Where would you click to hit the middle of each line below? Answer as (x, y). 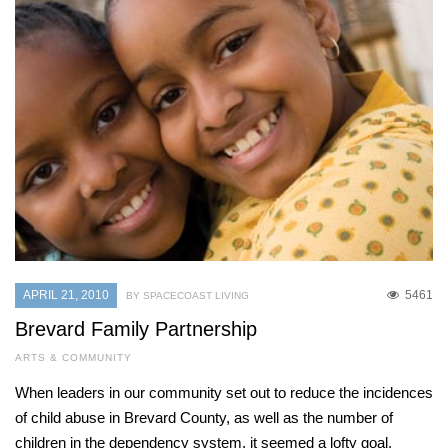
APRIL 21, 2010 (66, 295)
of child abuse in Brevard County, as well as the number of (204, 418)
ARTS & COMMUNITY (73, 358)
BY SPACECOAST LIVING (187, 296)
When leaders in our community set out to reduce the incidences (224, 393)
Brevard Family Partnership (136, 329)
